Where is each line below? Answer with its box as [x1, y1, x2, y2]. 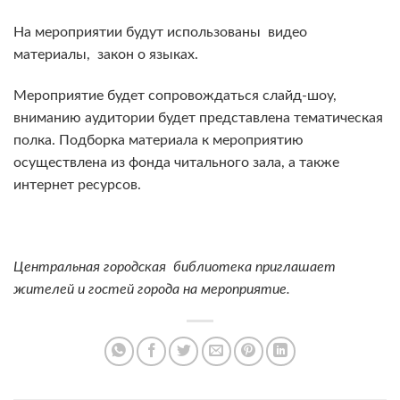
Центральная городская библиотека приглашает [13, 259, 336, 274]
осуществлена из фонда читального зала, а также [13, 155, 343, 171]
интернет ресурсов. [13, 178, 141, 193]
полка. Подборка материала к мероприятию [13, 133, 304, 148]
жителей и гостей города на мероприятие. [13, 281, 290, 296]
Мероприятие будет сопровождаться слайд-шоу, [13, 88, 337, 104]
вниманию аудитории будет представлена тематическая [13, 111, 383, 126]
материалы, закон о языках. [13, 47, 198, 62]
